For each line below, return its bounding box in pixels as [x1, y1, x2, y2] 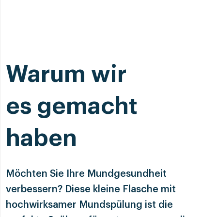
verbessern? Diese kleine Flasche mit [6, 184, 176, 194]
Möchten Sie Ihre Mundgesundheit [6, 169, 167, 179]
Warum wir [6, 62, 126, 86]
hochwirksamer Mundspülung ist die [6, 200, 173, 210]
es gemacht [6, 94, 138, 118]
